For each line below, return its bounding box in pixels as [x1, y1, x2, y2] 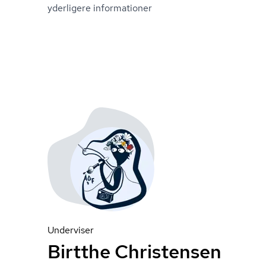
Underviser [47, 224, 94, 236]
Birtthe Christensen [47, 239, 221, 264]
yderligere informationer [47, 2, 152, 14]
